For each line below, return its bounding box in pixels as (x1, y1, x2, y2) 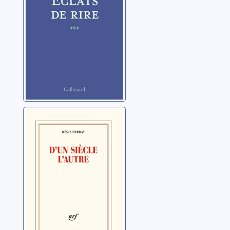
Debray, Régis (26, 144, 81, 155)
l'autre (26, 124, 61, 139)
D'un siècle (26, 109, 86, 124)
